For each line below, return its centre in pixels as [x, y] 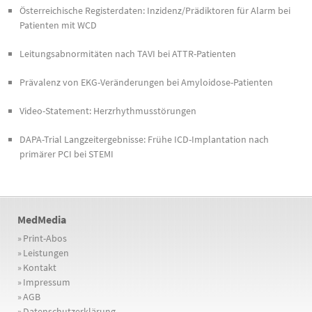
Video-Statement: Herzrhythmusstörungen [108, 110]
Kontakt [40, 267]
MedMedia [42, 219]
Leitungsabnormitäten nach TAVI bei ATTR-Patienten [128, 53]
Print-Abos [45, 238]
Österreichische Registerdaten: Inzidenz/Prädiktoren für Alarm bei [155, 10]
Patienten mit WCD [58, 25]
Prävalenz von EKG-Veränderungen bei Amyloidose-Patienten [146, 82]
